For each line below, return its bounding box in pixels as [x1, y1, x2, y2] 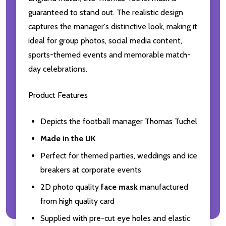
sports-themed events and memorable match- [28, 49, 191, 60]
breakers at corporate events [40, 164, 141, 175]
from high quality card [40, 196, 115, 206]
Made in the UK [40, 133, 96, 143]
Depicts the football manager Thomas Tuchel [40, 116, 197, 126]
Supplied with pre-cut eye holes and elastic [40, 213, 190, 223]
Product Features [28, 90, 88, 100]
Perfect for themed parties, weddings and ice [40, 150, 197, 160]
